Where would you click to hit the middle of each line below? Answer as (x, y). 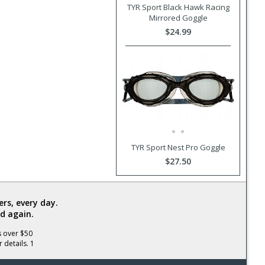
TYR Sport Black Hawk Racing (178, 7)
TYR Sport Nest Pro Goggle (178, 147)
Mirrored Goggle (178, 17)
